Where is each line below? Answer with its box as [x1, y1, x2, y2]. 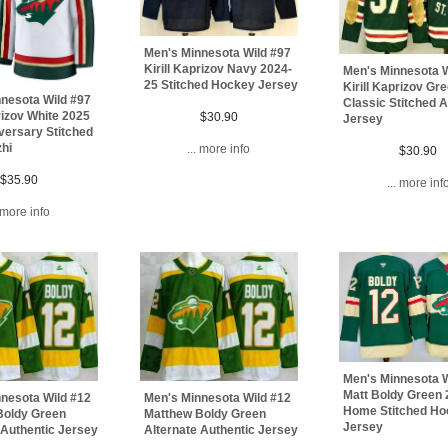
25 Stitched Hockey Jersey [143, 78, 298, 93]
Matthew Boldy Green [143, 406, 266, 421]
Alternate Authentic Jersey [143, 422, 298, 437]
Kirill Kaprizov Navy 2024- [143, 62, 292, 77]
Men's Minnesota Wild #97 [143, 46, 291, 61]
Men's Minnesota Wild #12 [143, 390, 291, 405]
